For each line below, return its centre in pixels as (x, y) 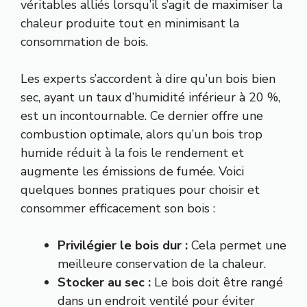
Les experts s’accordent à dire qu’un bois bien (148, 79)
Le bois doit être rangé (217, 283)
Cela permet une (237, 246)
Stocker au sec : (104, 283)
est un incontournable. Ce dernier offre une (142, 116)
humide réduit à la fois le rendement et (132, 153)
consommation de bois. (84, 42)
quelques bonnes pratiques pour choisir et (140, 190)
